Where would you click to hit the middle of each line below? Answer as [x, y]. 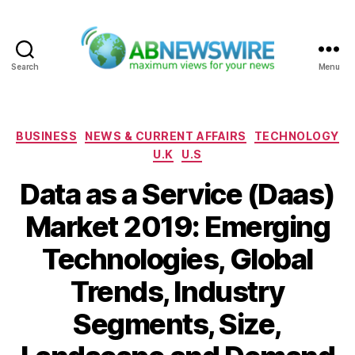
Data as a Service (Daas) [177, 194]
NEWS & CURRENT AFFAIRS [166, 136]
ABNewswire [218, 80]
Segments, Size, [177, 324]
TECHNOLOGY [296, 136]
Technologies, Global [177, 259]
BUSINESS [47, 136]
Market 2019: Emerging [177, 226]
